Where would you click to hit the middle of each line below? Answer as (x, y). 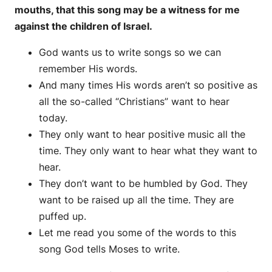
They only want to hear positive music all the (142, 134)
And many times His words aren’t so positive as (148, 85)
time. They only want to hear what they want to (148, 151)
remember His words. (88, 69)
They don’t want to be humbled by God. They (143, 184)
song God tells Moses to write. (109, 249)
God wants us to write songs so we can (130, 53)
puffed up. (63, 216)
